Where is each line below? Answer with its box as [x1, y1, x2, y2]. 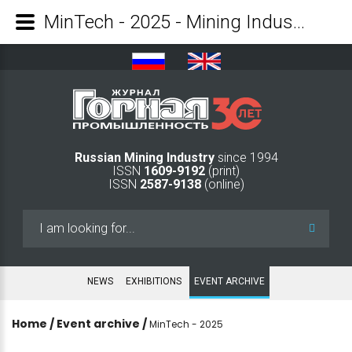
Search [23, 211, 60, 226]
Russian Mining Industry [74, 149, 218, 165]
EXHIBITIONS [126, 275, 181, 287]
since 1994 [217, 149, 278, 165]
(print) [205, 163, 240, 178]
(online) [200, 176, 244, 192]
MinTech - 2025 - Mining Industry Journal [293, 11, 305, 33]
